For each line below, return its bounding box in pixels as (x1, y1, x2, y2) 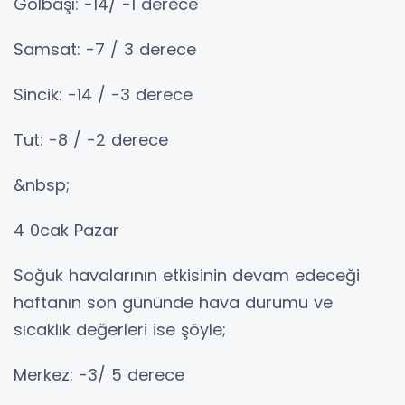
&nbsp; (14, 174, 70, 197)
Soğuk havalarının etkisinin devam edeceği (14, 264, 360, 287)
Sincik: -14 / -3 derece (14, 83, 193, 107)
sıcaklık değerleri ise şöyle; (14, 318, 226, 342)
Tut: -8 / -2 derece (14, 128, 168, 152)
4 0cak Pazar (14, 219, 119, 242)
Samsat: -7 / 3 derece (14, 38, 196, 61)
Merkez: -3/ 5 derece (14, 363, 184, 387)
